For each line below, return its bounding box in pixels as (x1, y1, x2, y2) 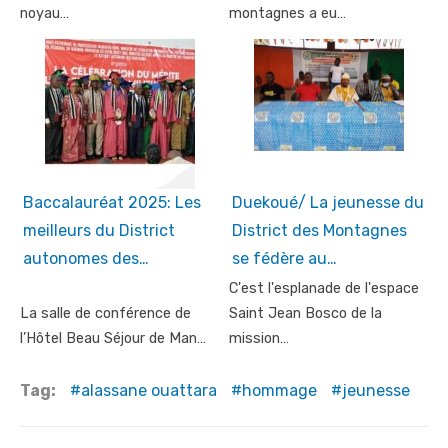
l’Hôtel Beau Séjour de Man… (20, 329, 206, 347)
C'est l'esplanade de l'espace (229, 279, 419, 297)
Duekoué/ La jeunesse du (232, 192, 424, 212)
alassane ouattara (81, 380, 217, 400)
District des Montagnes (232, 220, 407, 240)
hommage (242, 380, 317, 400)
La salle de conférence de (20, 304, 191, 322)
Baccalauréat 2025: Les (23, 192, 201, 212)
